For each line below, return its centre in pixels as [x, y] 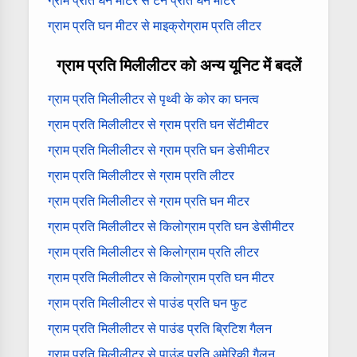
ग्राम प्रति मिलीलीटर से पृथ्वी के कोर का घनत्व [153, 99]
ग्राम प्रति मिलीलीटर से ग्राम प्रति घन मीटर [149, 201]
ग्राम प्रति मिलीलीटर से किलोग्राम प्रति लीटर [153, 252]
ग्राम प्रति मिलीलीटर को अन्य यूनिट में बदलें [178, 65]
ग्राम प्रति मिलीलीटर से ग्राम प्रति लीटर [141, 175]
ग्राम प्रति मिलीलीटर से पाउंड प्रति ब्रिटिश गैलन [160, 328]
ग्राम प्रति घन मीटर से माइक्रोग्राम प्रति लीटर [155, 25]
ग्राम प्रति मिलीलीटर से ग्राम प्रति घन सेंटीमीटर [158, 124]
